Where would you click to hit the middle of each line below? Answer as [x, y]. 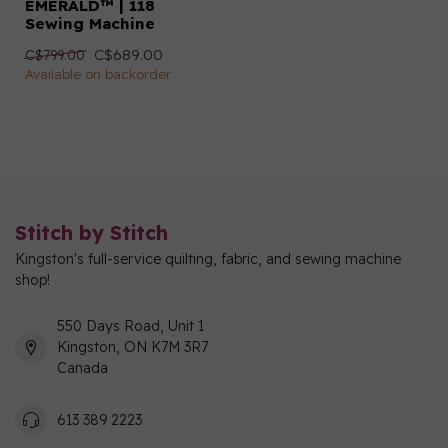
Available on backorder [98, 74]
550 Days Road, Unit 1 [130, 326]
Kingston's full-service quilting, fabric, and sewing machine [208, 259]
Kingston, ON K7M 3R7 [132, 347]
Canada [82, 368]
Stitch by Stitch [91, 232]
